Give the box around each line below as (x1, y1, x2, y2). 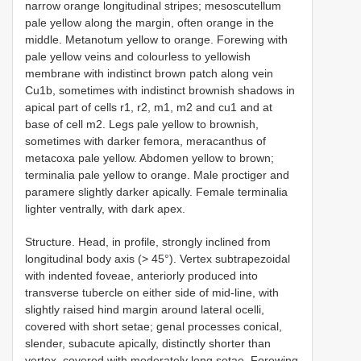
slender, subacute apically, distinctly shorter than (25, 337, 271, 351)
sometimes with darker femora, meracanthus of (25, 135, 266, 148)
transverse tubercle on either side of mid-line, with (25, 286, 279, 300)
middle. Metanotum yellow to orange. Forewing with (25, 33, 288, 47)
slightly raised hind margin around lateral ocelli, (25, 303, 264, 317)
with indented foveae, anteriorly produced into (25, 269, 258, 283)
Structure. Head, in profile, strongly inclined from (25, 235, 271, 249)
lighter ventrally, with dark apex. (25, 202, 185, 216)
